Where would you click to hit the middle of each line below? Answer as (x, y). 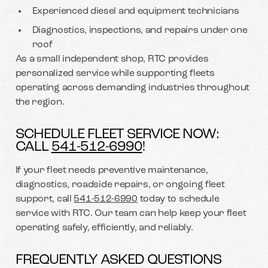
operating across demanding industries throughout (133, 88)
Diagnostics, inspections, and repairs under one (140, 30)
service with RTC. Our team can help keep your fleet (131, 213)
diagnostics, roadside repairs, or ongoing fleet (120, 185)
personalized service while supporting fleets (115, 73)
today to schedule (178, 199)
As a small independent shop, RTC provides (112, 59)
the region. (40, 102)
